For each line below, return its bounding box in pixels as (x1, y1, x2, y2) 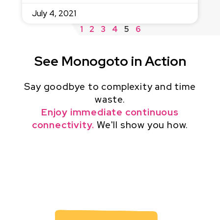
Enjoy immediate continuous (41, 105, 179, 118)
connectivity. (31, 118, 95, 131)
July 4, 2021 (31, 7, 76, 19)
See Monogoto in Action (34, 52, 186, 70)
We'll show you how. (94, 118, 189, 131)
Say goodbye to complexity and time (24, 80, 196, 93)
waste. (95, 92, 125, 106)
